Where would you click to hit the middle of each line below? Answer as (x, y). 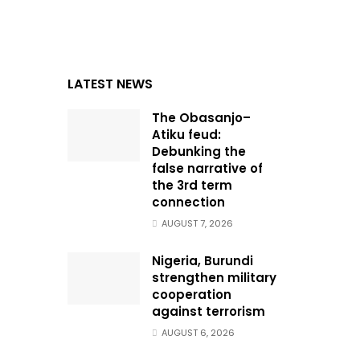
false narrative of (207, 169)
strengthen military (214, 278)
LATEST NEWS (110, 84)
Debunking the (198, 152)
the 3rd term (192, 186)
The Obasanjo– (201, 118)
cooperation (191, 295)
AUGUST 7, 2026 (196, 224)
